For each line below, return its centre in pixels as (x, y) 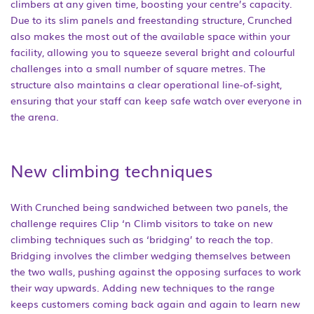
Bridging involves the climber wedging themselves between (151, 255)
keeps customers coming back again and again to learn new (155, 303)
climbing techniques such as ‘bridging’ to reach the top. (142, 239)
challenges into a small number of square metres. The (138, 68)
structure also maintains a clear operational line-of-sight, (146, 84)
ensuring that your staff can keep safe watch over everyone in (156, 100)
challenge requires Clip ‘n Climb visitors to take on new (142, 223)
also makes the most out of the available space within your (150, 36)
